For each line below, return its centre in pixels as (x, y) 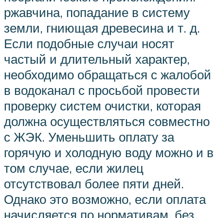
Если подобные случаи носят (89, 44)
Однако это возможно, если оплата (105, 199)
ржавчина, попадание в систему (97, 12)
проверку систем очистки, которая (102, 106)
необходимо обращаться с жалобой (108, 75)
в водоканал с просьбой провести (102, 90)
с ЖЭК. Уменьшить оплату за (89, 137)
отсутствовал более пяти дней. (94, 184)
